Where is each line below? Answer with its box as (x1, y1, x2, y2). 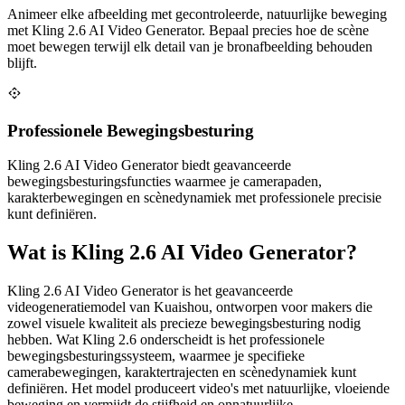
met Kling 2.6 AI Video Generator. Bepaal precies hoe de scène (7, 23, 369, 39)
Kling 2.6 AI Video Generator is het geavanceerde (7, 283, 293, 299)
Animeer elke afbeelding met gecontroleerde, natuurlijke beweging (7, 6, 387, 23)
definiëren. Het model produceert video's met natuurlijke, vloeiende (7, 381, 390, 397)
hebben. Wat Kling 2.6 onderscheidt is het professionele (7, 332, 325, 348)
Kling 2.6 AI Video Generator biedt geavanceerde (7, 157, 291, 174)
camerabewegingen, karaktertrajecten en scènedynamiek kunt (7, 364, 356, 381)
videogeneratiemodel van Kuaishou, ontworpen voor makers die (7, 299, 372, 316)
